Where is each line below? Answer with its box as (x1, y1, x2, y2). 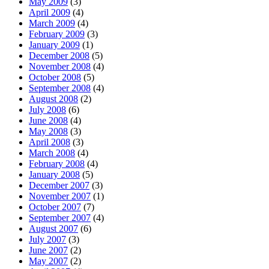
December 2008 (29, 50, 89, 61)
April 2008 (29, 136, 70, 147)
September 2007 (29, 212, 91, 223)
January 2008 (29, 169, 80, 180)
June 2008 (29, 115, 68, 125)
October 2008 (29, 71, 81, 82)
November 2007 (29, 190, 91, 201)
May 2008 (29, 125, 68, 136)
